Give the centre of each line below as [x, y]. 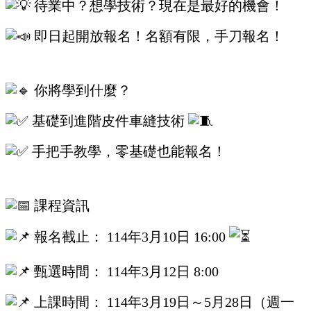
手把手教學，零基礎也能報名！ [127, 151]
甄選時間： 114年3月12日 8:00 [125, 271]
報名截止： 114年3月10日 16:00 [130, 236]
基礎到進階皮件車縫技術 [108, 120]
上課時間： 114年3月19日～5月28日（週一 [162, 302]
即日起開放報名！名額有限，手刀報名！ [157, 36]
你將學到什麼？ [81, 90]
